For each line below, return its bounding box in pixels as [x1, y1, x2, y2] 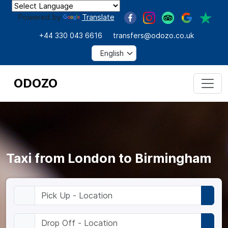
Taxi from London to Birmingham [6, 150, 211, 166]
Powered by [17, 12, 63, 22]
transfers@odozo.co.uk [112, 31, 194, 40]
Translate [81, 12, 115, 22]
